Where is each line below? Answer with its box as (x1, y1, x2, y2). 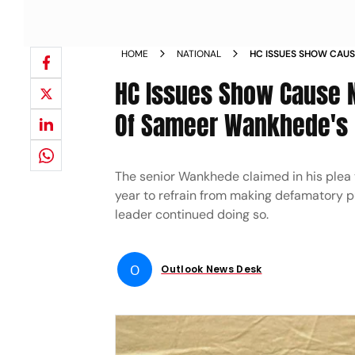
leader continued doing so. (115, 206, 269, 223)
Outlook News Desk (161, 262, 262, 276)
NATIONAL (177, 48, 222, 60)
